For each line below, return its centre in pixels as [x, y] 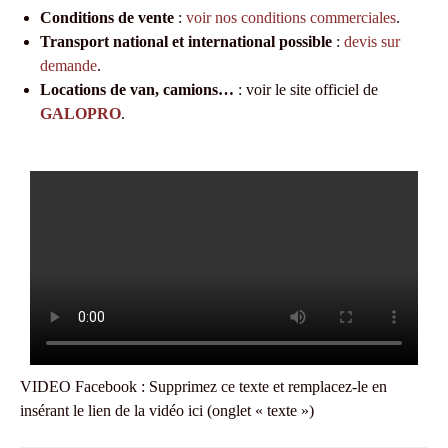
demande [68, 65]
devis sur [372, 41]
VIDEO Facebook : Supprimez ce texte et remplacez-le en [203, 386]
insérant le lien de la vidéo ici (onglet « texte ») [167, 410]
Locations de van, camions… [137, 89]
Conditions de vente [107, 17]
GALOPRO [80, 113]
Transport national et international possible [188, 41]
